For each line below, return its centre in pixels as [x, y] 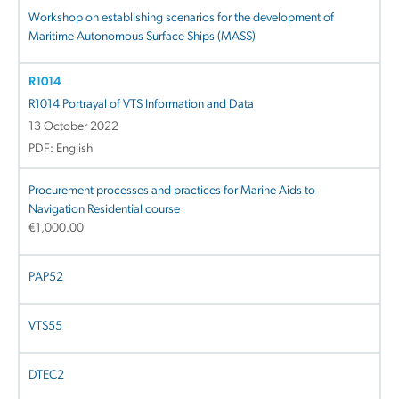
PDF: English [61, 149]
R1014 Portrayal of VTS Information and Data [141, 104]
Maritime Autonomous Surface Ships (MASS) [142, 37]
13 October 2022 [73, 126]
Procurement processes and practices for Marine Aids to [172, 191]
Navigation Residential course [104, 209]
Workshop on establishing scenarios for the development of [181, 18]
